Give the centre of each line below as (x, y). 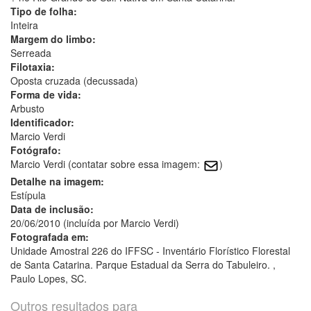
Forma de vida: (46, 95)
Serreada (31, 53)
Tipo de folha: (44, 11)
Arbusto (27, 109)
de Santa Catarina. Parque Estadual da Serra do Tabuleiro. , (143, 264)
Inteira (24, 25)
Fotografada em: (50, 236)
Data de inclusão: (52, 209)
